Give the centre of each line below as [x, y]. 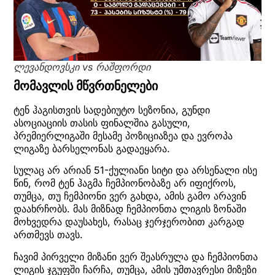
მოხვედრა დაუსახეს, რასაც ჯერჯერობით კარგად [129, 222]
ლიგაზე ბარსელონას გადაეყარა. [92, 148]
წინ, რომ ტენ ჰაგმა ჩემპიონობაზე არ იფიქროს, [125, 183]
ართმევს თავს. [48, 235]
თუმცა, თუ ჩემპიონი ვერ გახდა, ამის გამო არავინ [130, 196]
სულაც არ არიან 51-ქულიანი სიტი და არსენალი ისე [135, 170]
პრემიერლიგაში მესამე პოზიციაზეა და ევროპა [123, 135]
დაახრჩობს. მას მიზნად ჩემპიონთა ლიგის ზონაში [130, 209]
